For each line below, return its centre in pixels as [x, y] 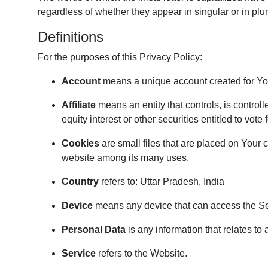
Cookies [80, 143]
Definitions [71, 37]
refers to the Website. [141, 253]
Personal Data [94, 229]
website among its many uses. [125, 158]
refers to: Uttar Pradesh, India [162, 182]
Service [79, 253]
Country [80, 182]
